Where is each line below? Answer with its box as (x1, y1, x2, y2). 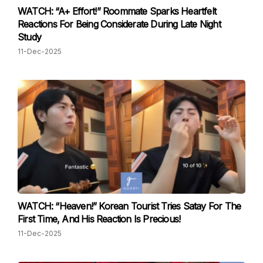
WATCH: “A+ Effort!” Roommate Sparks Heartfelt (18, 5, 216, 17)
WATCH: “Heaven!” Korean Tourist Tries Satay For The (18, 200, 241, 212)
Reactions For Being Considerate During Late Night (18, 18, 221, 30)
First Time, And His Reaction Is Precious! (18, 213, 181, 225)
